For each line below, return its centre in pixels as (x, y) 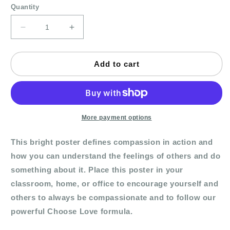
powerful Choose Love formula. (72, 212)
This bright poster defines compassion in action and (112, 142)
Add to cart (117, 64)
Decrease (42, 32)
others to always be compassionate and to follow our (113, 198)
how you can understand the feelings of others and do (116, 156)
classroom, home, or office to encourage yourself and (115, 184)
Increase (89, 32)
